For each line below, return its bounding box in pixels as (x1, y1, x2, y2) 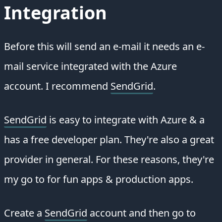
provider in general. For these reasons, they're (4, 152, 214, 166)
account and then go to (87, 206, 196, 220)
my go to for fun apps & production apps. (4, 172, 193, 186)
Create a (4, 206, 45, 220)
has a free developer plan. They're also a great (4, 132, 214, 146)
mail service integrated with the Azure (4, 59, 177, 73)
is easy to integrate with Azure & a (47, 112, 205, 126)
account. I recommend (4, 79, 111, 93)
